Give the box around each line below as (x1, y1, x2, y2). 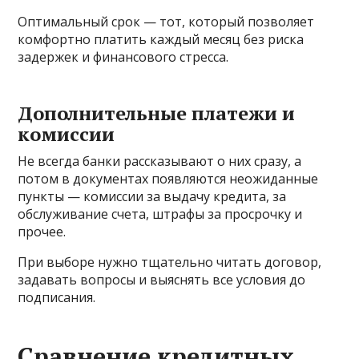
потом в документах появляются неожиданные (18, 169, 319, 188)
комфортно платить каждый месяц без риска (18, 30, 305, 48)
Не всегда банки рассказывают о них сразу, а (18, 151, 302, 170)
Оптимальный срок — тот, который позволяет (18, 12, 315, 30)
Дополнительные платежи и (18, 99, 296, 126)
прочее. (18, 222, 67, 240)
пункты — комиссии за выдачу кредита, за (18, 187, 287, 205)
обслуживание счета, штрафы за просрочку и (18, 204, 303, 223)
